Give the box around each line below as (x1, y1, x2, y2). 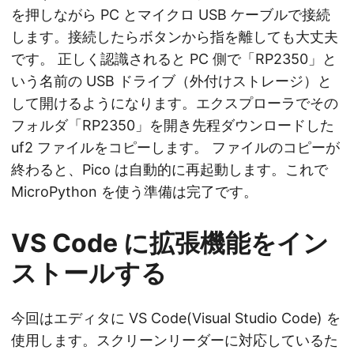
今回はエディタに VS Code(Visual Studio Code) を (11, 310, 341, 327)
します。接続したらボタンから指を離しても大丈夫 (11, 28, 338, 46)
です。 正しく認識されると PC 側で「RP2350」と (11, 51, 337, 68)
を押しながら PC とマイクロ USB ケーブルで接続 (11, 6, 330, 24)
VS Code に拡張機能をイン (11, 228, 329, 259)
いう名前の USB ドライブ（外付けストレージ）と (11, 73, 332, 90)
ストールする (11, 258, 167, 289)
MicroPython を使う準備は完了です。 (11, 183, 258, 201)
